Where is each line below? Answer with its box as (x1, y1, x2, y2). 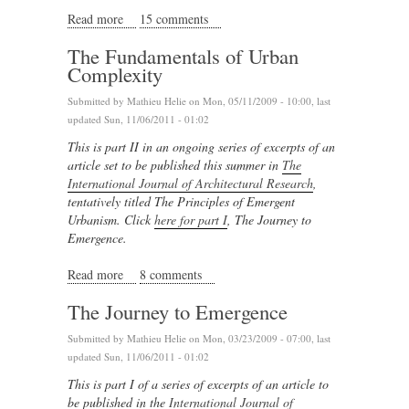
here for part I (154, 211, 227, 228)
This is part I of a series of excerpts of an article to (68, 375, 329, 393)
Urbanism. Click (68, 211, 154, 228)
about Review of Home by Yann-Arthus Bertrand (123, 10, 377, 27)
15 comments (140, 10, 208, 27)
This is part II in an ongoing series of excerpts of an (68, 138, 335, 155)
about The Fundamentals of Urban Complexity (123, 266, 364, 283)
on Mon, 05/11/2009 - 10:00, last (186, 94, 330, 108)
